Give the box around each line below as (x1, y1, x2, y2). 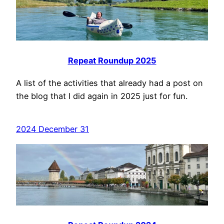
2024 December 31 (16, 124, 89, 134)
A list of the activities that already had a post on (16, 78, 203, 88)
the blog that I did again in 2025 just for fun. (16, 91, 187, 101)
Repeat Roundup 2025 (67, 55, 156, 65)
